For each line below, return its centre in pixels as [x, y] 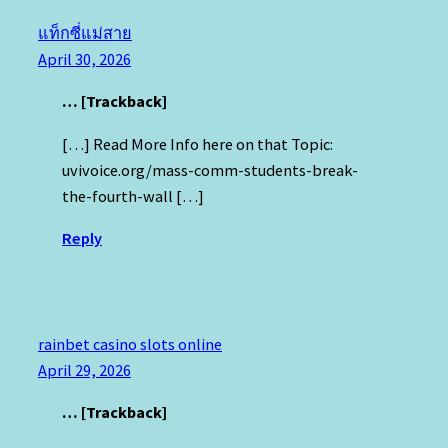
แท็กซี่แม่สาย [85, 33]
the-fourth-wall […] [133, 195]
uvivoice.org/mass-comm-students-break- [210, 169]
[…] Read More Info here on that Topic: [197, 143]
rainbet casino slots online [130, 343]
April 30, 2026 [84, 59]
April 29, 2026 [84, 369]
